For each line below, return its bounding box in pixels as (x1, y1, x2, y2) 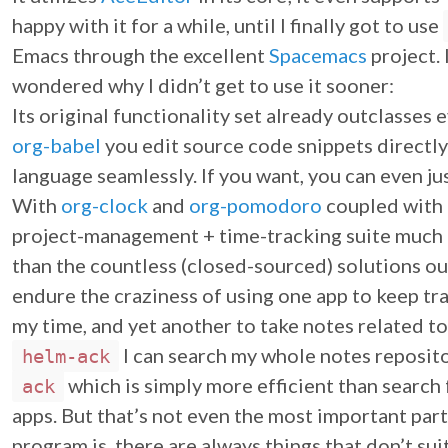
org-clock (61, 193, 148, 217)
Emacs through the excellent (12, 43, 269, 67)
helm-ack (21, 345, 110, 367)
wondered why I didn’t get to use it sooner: (12, 73, 394, 97)
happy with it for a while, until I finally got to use (12, 13, 443, 37)
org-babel (12, 133, 101, 157)
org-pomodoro (189, 193, 322, 217)
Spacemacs (269, 43, 367, 67)
